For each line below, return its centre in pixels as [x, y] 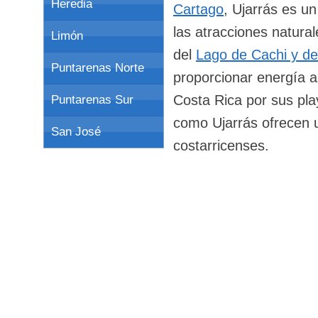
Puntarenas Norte [98, 68]
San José [76, 132]
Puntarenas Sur [92, 100]
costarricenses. [221, 145]
